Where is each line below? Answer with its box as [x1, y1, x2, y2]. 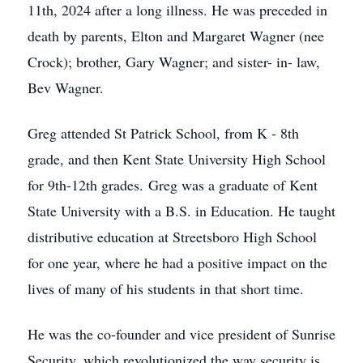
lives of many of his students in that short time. [28, 279, 304, 298]
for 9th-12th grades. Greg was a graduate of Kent [28, 175, 318, 194]
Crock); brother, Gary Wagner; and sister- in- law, [28, 52, 320, 71]
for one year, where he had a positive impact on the [28, 253, 327, 272]
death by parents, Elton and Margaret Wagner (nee [28, 26, 324, 45]
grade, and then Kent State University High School [28, 149, 326, 169]
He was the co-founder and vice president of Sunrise [28, 324, 335, 344]
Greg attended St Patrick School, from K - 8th [28, 123, 299, 143]
